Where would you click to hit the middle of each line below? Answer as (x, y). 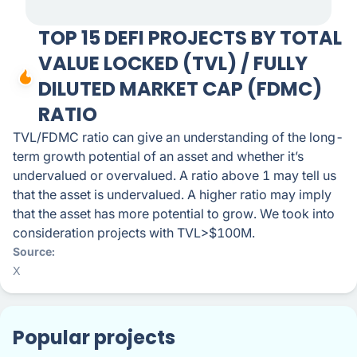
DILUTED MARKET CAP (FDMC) (180, 89)
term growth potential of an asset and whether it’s (158, 156)
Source (32, 251)
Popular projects (94, 337)
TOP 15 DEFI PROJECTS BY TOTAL (190, 38)
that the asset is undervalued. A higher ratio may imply (172, 194)
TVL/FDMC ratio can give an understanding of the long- (178, 137)
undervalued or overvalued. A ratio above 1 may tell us (175, 175)
